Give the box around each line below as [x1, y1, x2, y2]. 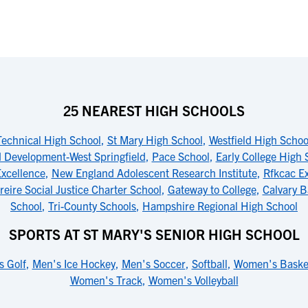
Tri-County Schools [48, 199, 136, 212]
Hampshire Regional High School [142, 199, 298, 212]
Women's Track [69, 273, 142, 287]
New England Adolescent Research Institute [51, 166, 257, 179]
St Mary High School [107, 133, 203, 146]
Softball [191, 256, 228, 270]
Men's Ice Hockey [32, 256, 115, 270]
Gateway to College [167, 182, 256, 196]
